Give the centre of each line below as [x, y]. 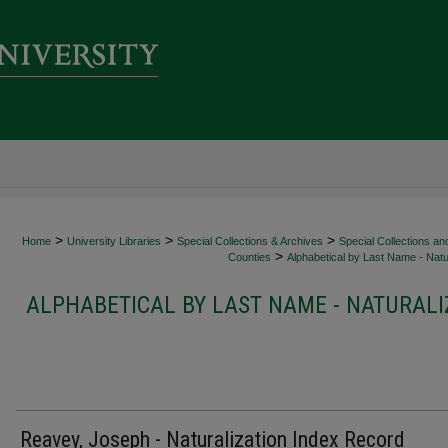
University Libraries [114, 241]
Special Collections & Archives [250, 241]
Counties [249, 257]
